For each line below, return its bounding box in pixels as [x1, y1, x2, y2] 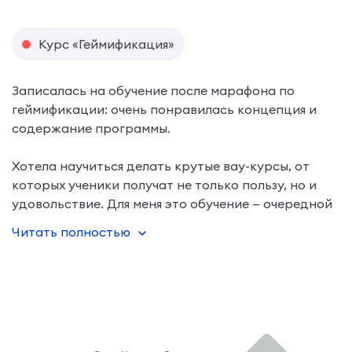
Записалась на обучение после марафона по [12, 82, 295, 98]
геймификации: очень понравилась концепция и [12, 101, 317, 117]
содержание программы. [12, 119, 170, 136]
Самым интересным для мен [12, 251, 187, 268]
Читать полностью [12, 223, 130, 240]
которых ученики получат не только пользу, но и [12, 176, 317, 192]
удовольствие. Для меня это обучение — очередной [12, 195, 332, 211]
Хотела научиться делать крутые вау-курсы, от [12, 157, 310, 174]
